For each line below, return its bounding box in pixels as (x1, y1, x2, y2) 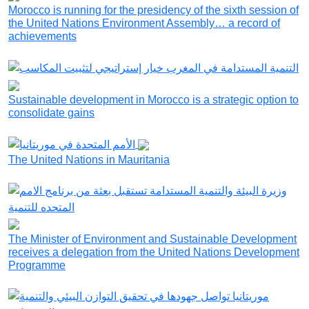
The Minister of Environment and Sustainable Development (8, 232, 297, 245)
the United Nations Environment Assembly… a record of (8, 17, 280, 30)
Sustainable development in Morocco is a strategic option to (8, 93, 299, 106)
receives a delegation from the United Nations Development (8, 246, 299, 258)
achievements (8, 30, 77, 43)
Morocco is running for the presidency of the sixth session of (8, 4, 299, 17)
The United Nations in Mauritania (8, 153, 170, 166)
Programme (8, 259, 66, 271)
